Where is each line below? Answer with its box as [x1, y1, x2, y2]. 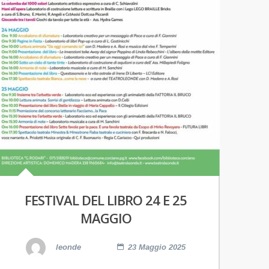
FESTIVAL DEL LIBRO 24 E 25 [25, 191, 187, 210]
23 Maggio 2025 [128, 243, 186, 252]
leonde [53, 243, 81, 252]
